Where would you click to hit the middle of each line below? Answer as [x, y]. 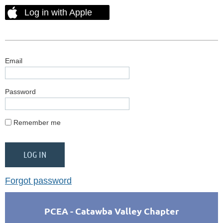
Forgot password [38, 181]
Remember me [37, 122]
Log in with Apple [58, 12]
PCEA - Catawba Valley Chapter [111, 211]
